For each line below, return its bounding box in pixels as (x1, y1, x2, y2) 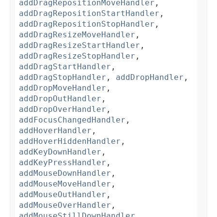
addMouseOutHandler (19, 190, 106, 200)
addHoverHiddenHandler (19, 137, 121, 146)
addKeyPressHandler (19, 158, 106, 168)
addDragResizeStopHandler (19, 51, 135, 61)
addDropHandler (116, 73, 184, 82)
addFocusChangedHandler (19, 115, 125, 125)
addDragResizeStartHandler (19, 41, 140, 50)
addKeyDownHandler (19, 147, 101, 157)
